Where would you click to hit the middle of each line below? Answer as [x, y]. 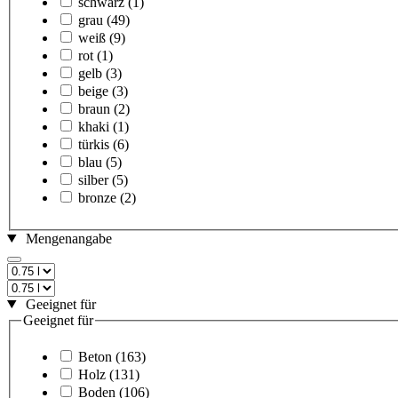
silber [93, 179]
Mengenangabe [68, 238]
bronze [97, 197]
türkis [94, 144]
